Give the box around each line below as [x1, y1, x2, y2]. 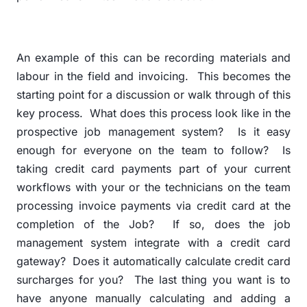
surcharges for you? [16, 273, 124, 287]
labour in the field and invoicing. [16, 69, 188, 84]
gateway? [16, 254, 66, 269]
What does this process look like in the [90, 106, 291, 121]
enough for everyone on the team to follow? [16, 143, 269, 158]
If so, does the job [173, 217, 291, 232]
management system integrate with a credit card [16, 236, 291, 250]
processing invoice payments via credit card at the [16, 199, 291, 213]
